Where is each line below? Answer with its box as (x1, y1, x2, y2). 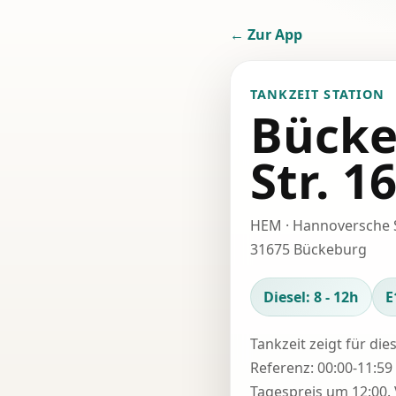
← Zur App (230, 25, 302, 44)
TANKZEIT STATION (250, 86, 385, 103)
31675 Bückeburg (250, 240, 367, 259)
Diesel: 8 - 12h (263, 287, 359, 307)
